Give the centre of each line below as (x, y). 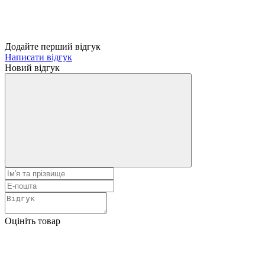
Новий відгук (32, 67)
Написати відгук (38, 57)
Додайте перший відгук (53, 46)
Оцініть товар (33, 221)
